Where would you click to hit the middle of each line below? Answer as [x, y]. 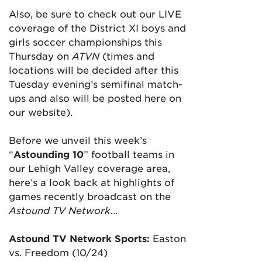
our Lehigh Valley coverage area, [89, 168]
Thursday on [40, 56]
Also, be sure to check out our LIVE [95, 13]
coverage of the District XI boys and [97, 27]
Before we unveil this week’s [78, 140]
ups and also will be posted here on [95, 98]
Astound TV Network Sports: [79, 238]
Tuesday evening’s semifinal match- [96, 84]
